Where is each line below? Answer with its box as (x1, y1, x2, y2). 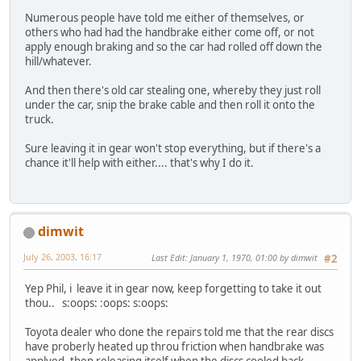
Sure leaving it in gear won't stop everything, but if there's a (25, 141, 321, 156)
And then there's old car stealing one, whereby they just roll (25, 83, 321, 98)
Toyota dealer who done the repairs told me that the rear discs (25, 324, 334, 339)
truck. (25, 112, 54, 127)
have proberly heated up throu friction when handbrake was (25, 338, 324, 354)
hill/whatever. (25, 54, 92, 69)
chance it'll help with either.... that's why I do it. (25, 156, 254, 171)
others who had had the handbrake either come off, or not (25, 25, 314, 40)
